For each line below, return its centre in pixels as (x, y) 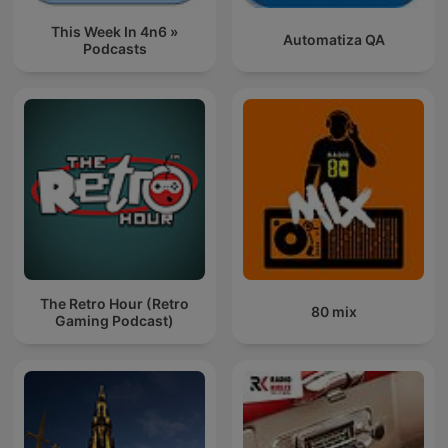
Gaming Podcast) (114, 320)
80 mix (333, 312)
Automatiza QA (333, 40)
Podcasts (114, 48)
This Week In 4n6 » (114, 31)
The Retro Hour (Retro (114, 303)
